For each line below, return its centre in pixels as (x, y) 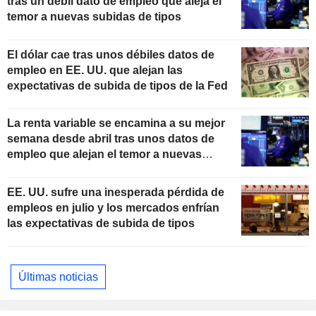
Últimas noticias (58, 276)
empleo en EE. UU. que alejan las (95, 70)
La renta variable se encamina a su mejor (116, 123)
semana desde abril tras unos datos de (111, 139)
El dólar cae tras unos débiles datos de (111, 54)
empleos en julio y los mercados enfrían (113, 208)
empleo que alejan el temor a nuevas (104, 154)
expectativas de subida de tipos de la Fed (117, 85)
